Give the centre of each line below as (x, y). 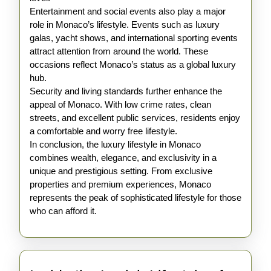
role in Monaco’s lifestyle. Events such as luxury (125, 24)
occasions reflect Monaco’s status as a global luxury (133, 64)
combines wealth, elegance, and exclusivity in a (123, 158)
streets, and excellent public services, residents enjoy (135, 118)
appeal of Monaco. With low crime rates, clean (120, 104)
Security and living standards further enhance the (126, 91)
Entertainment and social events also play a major (128, 11)
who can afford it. (63, 211)
